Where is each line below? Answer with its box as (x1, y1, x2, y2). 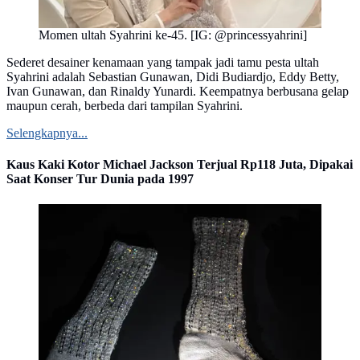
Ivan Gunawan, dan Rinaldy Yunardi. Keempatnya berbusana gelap (6, 84, 349, 99)
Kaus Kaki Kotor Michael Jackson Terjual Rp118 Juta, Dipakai (6, 157, 353, 172)
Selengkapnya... (6, 126, 88, 141)
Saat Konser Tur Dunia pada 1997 (6, 172, 194, 186)
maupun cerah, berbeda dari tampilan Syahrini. (6, 99, 243, 113)
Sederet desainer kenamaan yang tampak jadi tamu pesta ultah (6, 55, 319, 70)
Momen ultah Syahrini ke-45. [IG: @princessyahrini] (39, 28, 307, 43)
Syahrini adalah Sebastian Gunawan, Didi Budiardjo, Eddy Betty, (6, 70, 339, 84)
